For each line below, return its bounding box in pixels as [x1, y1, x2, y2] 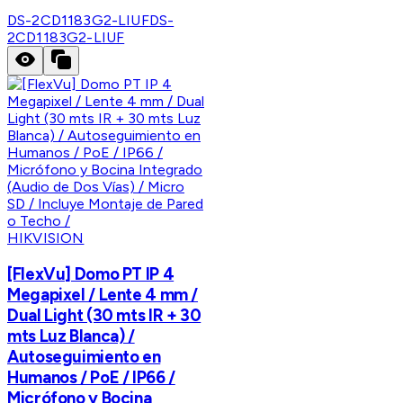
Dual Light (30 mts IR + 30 [7, 305, 201, 327]
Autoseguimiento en [7, 346, 161, 368]
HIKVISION [7, 229, 85, 247]
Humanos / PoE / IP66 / [7, 367, 175, 389]
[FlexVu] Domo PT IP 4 [7, 264, 175, 285]
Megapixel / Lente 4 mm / [7, 284, 199, 306]
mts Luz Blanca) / [7, 326, 135, 347]
